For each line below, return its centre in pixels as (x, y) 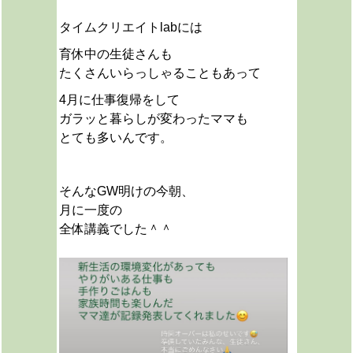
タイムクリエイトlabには (130, 27)
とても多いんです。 (115, 137)
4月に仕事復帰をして (119, 100)
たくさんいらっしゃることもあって (160, 73)
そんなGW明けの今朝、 (126, 191)
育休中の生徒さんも (115, 54)
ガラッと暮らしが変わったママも (153, 119)
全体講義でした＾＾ (115, 229)
